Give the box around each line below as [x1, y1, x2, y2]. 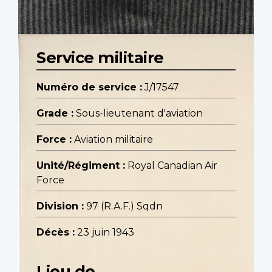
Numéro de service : [36, 81, 142, 93]
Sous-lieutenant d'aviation [76, 107, 203, 120]
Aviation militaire [74, 134, 153, 146]
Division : [36, 200, 84, 212]
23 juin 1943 [77, 226, 134, 239]
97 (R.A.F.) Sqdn [86, 200, 163, 212]
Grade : [36, 107, 73, 120]
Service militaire [36, 48, 164, 67]
